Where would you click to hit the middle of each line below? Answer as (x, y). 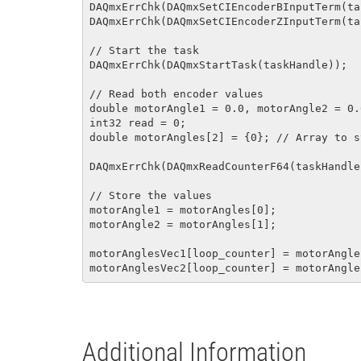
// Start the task (144, 50)
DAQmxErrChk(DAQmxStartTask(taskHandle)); (218, 65)
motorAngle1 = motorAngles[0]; (183, 210)
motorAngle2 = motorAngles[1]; (183, 224)
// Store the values (151, 195)
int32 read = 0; (138, 123)
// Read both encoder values (176, 94)
